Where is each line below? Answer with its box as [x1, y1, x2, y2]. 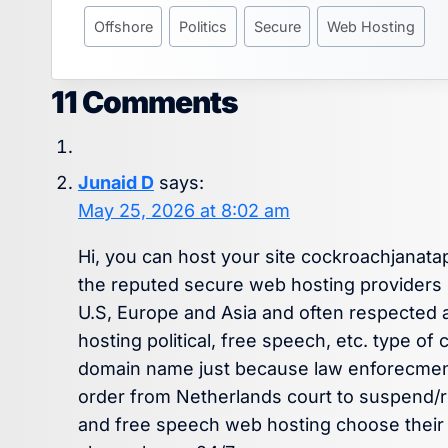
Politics [179, 17, 228, 35]
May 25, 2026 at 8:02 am [78, 200, 290, 222]
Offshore [93, 17, 153, 35]
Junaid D [78, 172, 154, 194]
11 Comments [51, 84, 238, 121]
